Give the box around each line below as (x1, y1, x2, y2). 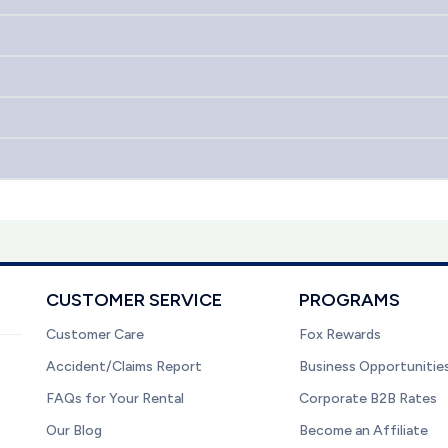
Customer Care (46, 326, 144, 343)
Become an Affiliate (299, 422, 429, 439)
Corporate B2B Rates (299, 390, 438, 407)
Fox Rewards (299, 326, 382, 343)
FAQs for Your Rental (46, 390, 184, 407)
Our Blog (46, 422, 102, 439)
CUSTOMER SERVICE (46, 289, 222, 311)
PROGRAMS (299, 289, 401, 311)
